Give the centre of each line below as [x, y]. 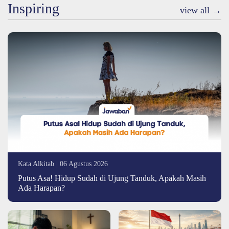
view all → [201, 10]
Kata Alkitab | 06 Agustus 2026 [63, 163]
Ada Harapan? [41, 188]
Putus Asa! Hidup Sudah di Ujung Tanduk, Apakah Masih [112, 178]
